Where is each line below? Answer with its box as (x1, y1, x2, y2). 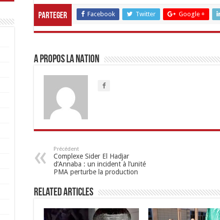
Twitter (136, 10, 156, 18)
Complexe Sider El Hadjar (54, 152, 129, 160)
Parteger (38, 11, 67, 21)
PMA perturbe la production (54, 168, 138, 176)
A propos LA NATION (34, 54, 99, 65)
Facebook (87, 10, 115, 18)
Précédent (54, 146, 79, 152)
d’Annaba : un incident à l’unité (54, 160, 146, 168)
